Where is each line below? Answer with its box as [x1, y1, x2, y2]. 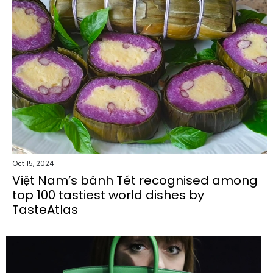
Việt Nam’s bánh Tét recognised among [12, 171, 258, 189]
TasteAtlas [12, 200, 78, 218]
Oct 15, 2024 [12, 158, 54, 168]
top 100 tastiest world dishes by [12, 186, 204, 204]
